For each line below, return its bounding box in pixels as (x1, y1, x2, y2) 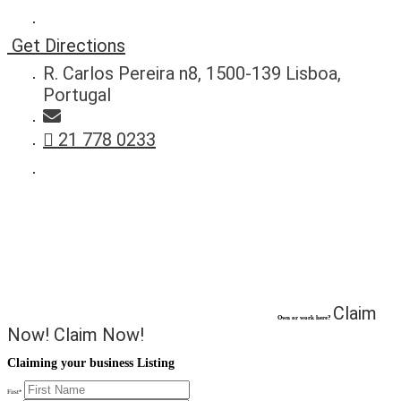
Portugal (43, 84, 111, 107)
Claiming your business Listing (7, 355, 175, 370)
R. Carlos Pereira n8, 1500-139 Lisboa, (43, 63, 341, 85)
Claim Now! (54, 324, 144, 346)
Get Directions (12, 35, 125, 57)
